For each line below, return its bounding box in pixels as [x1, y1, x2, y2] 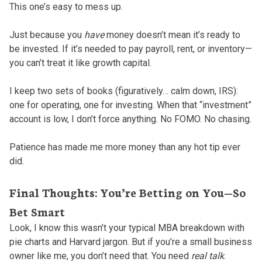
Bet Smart [9, 202, 65, 219]
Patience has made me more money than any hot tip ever [9, 141, 240, 153]
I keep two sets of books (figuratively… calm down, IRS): [9, 85, 238, 96]
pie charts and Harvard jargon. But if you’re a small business [9, 236, 252, 247]
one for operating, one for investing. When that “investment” [9, 99, 251, 111]
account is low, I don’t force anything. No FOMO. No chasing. [9, 113, 251, 125]
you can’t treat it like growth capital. [9, 57, 151, 68]
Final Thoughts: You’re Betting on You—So [9, 183, 246, 200]
